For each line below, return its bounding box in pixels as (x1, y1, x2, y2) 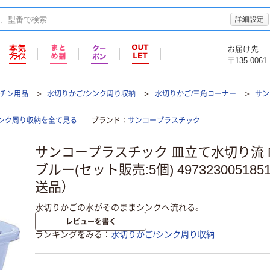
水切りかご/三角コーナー (154, 90, 236, 98)
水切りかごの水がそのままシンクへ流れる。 (35, 202, 202, 212)
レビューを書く (65, 216, 116, 227)
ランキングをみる (35, 230, 102, 240)
